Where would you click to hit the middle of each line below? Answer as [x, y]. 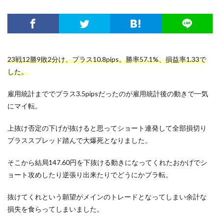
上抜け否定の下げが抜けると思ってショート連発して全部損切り [107, 128]
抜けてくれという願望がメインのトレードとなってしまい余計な [107, 196]
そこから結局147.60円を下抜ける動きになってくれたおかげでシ [107, 162]
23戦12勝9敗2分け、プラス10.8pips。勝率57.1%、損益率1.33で [107, 59]
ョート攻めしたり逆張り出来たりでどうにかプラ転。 [90, 174]
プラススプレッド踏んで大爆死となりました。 [80, 140]
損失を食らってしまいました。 [55, 209]
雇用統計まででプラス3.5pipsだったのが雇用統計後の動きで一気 [108, 93]
